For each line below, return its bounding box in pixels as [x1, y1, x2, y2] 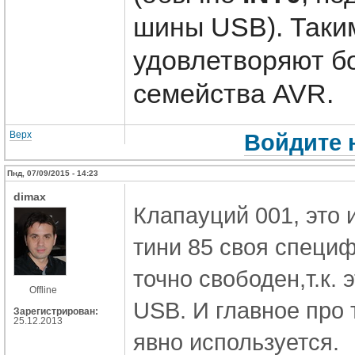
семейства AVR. [133, 78, 334, 109]
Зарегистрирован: [13, 305, 98, 317]
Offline [29, 284, 57, 296]
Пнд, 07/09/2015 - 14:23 [7, 168, 98, 177]
